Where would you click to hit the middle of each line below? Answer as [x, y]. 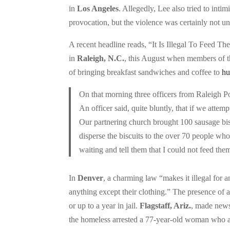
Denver [91, 178]
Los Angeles [98, 9]
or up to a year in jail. [104, 206]
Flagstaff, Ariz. [166, 206]
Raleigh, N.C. [101, 59]
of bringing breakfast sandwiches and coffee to [146, 72]
